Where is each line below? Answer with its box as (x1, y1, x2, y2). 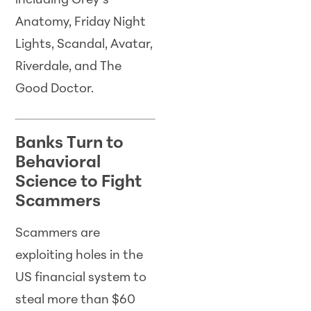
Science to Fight (15, 174, 142, 191)
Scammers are (15, 226, 101, 240)
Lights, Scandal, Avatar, (15, 37, 153, 51)
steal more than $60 (15, 293, 136, 307)
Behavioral (15, 154, 101, 171)
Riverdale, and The (15, 60, 122, 74)
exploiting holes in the (15, 249, 144, 262)
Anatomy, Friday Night (15, 15, 146, 29)
